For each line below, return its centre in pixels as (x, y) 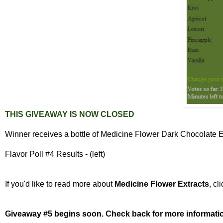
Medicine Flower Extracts (162, 184)
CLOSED (117, 114)
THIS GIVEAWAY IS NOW (53, 114)
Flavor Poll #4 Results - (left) (55, 154)
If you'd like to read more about (60, 184)
